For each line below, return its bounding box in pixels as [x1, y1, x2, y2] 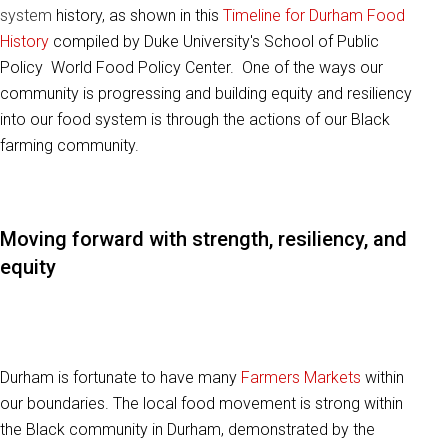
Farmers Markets [241, 368, 361, 388]
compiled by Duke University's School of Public [49, 32, 379, 52]
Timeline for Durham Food [219, 6, 405, 26]
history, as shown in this [56, 6, 219, 26]
